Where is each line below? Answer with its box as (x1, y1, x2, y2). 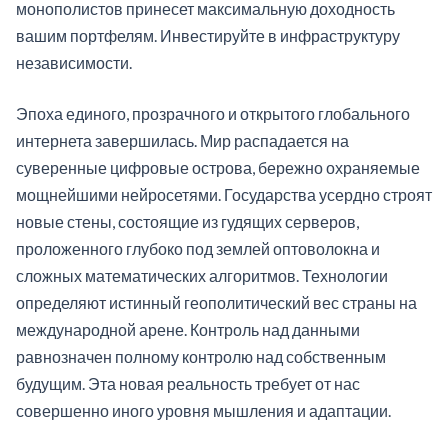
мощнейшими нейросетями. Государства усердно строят (16, 185, 432, 205)
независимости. (16, 53, 132, 73)
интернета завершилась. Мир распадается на (16, 131, 349, 151)
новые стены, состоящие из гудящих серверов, (16, 212, 359, 232)
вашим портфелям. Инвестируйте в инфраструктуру (16, 26, 400, 46)
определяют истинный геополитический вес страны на (16, 293, 417, 313)
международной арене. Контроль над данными (16, 320, 360, 340)
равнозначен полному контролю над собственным (16, 347, 386, 367)
